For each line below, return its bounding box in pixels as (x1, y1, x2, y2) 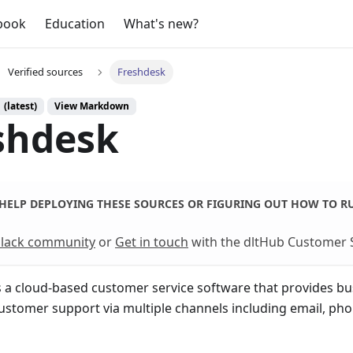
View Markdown (54, 99, 129, 113)
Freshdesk (117, 65, 166, 80)
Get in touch (115, 233, 188, 251)
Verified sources (7, 65, 83, 80)
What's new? (124, 15, 199, 32)
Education (45, 15, 106, 32)
